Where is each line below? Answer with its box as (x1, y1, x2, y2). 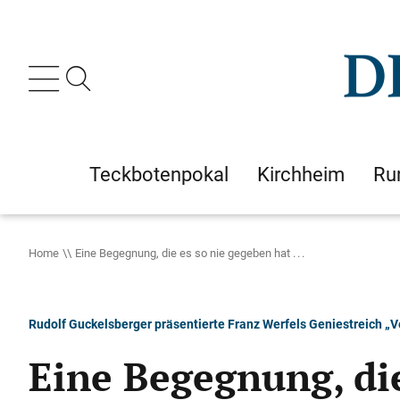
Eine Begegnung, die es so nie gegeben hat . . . (75, 245, 304, 261)
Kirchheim (257, 161, 345, 187)
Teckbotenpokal (89, 161, 229, 187)
